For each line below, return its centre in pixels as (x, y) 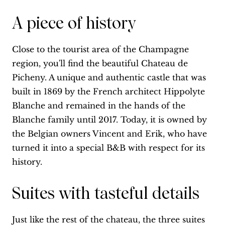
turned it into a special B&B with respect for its (108, 148)
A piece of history (74, 23)
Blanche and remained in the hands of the (99, 106)
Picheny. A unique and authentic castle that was (109, 78)
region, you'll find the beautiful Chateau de (100, 64)
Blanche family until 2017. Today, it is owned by (109, 120)
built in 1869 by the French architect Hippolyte (108, 92)
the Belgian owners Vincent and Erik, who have (109, 134)
